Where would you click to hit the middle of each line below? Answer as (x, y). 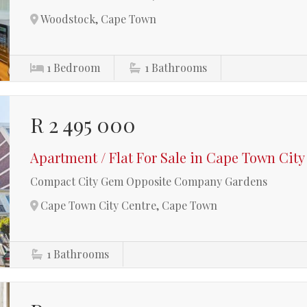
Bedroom (77, 67)
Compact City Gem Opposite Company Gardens (149, 181)
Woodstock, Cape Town (99, 19)
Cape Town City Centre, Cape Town (129, 205)
